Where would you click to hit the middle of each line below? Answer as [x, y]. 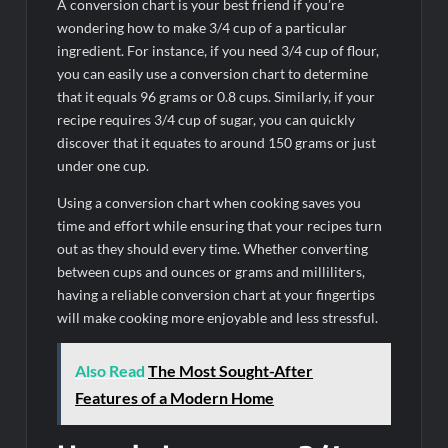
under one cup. [103, 166]
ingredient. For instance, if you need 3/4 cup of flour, [218, 51]
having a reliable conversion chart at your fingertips [216, 295]
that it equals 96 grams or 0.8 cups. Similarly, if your [216, 97]
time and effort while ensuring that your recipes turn [220, 226]
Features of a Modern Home [175, 398]
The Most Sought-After [231, 371]
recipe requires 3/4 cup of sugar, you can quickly [206, 120]
